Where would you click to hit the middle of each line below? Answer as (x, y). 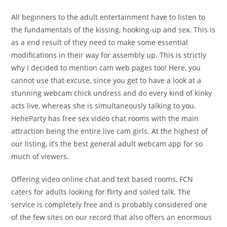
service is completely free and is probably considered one (109, 204)
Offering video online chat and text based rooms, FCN (102, 179)
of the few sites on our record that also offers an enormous (112, 217)
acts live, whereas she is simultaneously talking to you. (104, 106)
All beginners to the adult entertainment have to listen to (108, 17)
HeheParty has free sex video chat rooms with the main (105, 118)
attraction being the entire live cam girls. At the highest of (110, 131)
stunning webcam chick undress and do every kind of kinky (112, 93)
